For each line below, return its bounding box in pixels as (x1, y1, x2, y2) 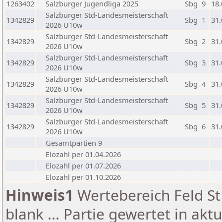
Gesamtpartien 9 (46, 138, 102, 148)
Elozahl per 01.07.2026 (46, 161, 121, 170)
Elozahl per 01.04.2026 (46, 149, 121, 159)
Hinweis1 (5, 185, 73, 205)
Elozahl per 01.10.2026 (46, 172, 121, 182)
